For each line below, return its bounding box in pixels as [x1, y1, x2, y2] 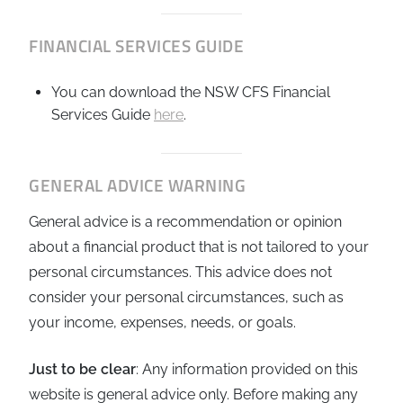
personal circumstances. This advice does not [29, 263, 332, 281]
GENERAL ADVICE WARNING [29, 171, 246, 198]
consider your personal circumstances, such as [29, 288, 344, 306]
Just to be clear [29, 360, 136, 378]
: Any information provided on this [136, 360, 358, 378]
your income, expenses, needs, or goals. [29, 313, 296, 331]
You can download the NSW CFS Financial [51, 83, 330, 101]
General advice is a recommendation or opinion [29, 212, 342, 230]
